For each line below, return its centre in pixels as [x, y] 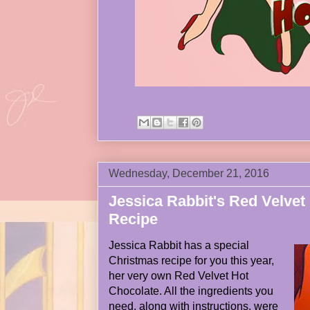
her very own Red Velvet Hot [179, 276]
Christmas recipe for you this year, [191, 261]
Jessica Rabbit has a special [179, 245]
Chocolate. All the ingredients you [191, 291]
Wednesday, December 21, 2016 [189, 173]
